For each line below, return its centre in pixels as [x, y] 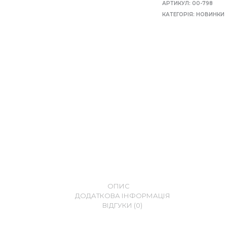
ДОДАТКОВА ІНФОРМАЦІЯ [122, 195]
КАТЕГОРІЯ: [179, 14]
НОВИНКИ [211, 14]
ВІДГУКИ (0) [122, 205]
